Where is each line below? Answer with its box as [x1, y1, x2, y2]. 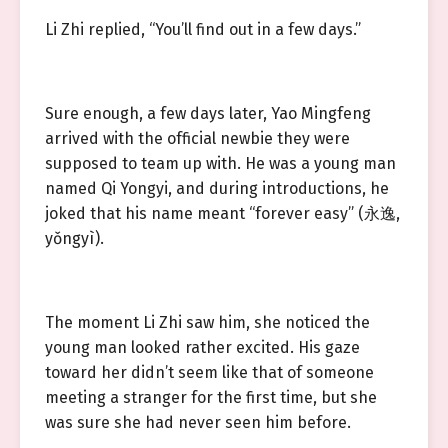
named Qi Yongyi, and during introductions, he [45, 179, 389, 198]
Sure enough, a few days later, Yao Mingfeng [45, 104, 371, 123]
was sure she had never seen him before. [45, 413, 351, 432]
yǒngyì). [45, 229, 104, 248]
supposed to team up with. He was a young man [45, 154, 396, 173]
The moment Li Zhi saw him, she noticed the [45, 313, 370, 332]
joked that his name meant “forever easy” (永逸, [45, 204, 400, 223]
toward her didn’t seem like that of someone [45, 363, 374, 382]
